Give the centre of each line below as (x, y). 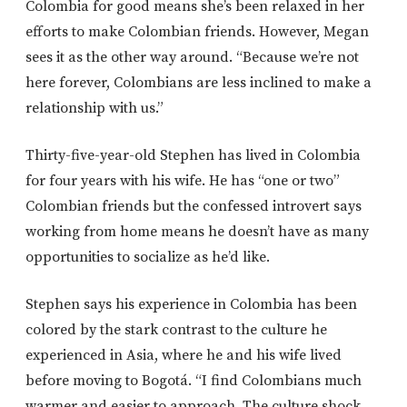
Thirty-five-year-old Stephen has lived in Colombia (193, 155)
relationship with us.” (94, 108)
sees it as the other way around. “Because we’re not (192, 57)
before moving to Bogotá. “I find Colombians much (194, 380)
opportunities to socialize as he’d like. (148, 257)
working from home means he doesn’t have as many (197, 231)
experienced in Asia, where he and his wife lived (184, 355)
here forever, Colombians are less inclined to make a (199, 82)
